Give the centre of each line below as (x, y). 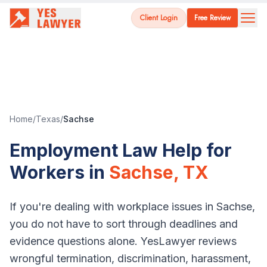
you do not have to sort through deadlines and (124, 224)
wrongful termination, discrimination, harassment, (130, 258)
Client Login (159, 18)
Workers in (57, 172)
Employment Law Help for (121, 150)
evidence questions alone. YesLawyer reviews (123, 241)
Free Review (212, 18)
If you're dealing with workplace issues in (113, 207)
